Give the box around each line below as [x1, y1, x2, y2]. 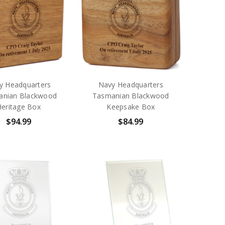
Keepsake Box [106, 102, 155, 112]
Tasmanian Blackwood [92, 91, 169, 101]
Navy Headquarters [98, 80, 163, 90]
